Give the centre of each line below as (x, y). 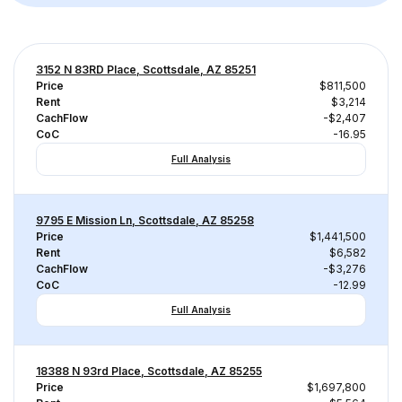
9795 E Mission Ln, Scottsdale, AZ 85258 (145, 220)
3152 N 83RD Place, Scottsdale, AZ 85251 (146, 70)
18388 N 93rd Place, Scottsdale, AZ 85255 (149, 371)
